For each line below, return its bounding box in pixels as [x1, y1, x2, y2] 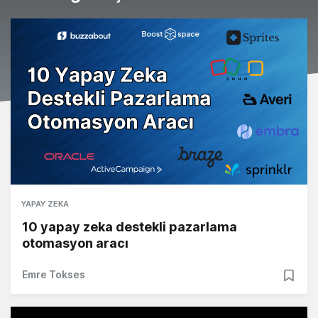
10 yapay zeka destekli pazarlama [22, 219, 237, 235]
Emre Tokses [22, 268, 85, 281]
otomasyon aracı [22, 236, 128, 251]
